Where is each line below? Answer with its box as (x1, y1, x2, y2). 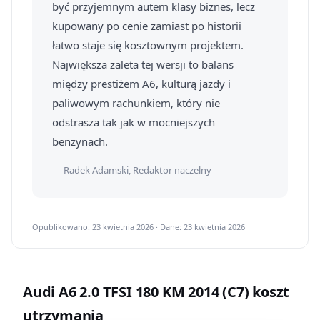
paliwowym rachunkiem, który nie (52, 96, 220, 110)
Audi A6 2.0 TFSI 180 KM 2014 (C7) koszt (23, 282, 290, 301)
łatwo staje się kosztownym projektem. (52, 38, 244, 52)
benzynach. (52, 134, 108, 149)
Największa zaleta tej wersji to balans (52, 57, 234, 71)
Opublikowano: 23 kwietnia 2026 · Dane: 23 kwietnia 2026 (32, 221, 245, 232)
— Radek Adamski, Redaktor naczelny (52, 164, 211, 176)
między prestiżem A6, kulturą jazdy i (52, 76, 231, 91)
